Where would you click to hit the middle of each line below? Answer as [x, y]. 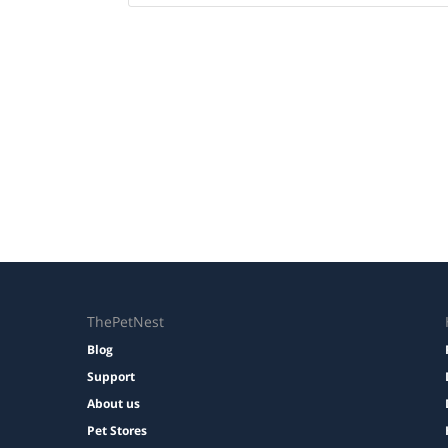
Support [111, 377]
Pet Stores [117, 431]
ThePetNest [125, 322]
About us [113, 404]
